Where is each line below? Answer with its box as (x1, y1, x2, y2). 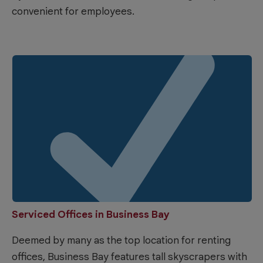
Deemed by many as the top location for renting (12, 234, 231, 247)
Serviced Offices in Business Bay (12, 208, 170, 221)
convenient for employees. (12, 5, 134, 18)
